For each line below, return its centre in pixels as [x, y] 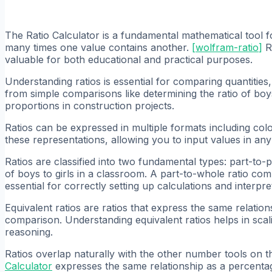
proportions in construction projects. [90, 105]
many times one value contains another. [98, 47]
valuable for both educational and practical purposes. [129, 59]
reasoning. [29, 232]
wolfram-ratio [227, 47]
